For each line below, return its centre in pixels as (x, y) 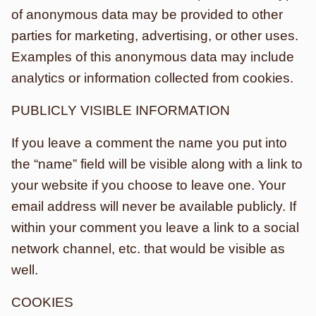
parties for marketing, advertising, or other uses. (155, 36)
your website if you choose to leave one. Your (148, 185)
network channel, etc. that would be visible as (148, 249)
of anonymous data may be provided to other (147, 14)
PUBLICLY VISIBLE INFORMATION (121, 110)
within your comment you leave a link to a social (155, 227)
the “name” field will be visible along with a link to (157, 164)
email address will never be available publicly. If (154, 206)
